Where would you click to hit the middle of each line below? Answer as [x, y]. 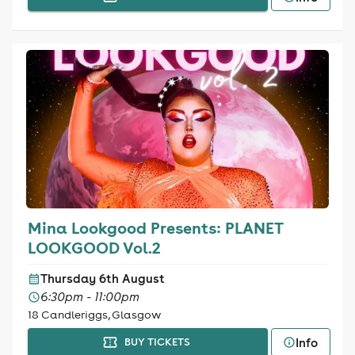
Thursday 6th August [102, 279]
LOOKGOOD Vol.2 [94, 247]
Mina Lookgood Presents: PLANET [155, 227]
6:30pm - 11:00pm [90, 297]
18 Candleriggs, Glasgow [94, 315]
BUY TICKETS [157, 342]
